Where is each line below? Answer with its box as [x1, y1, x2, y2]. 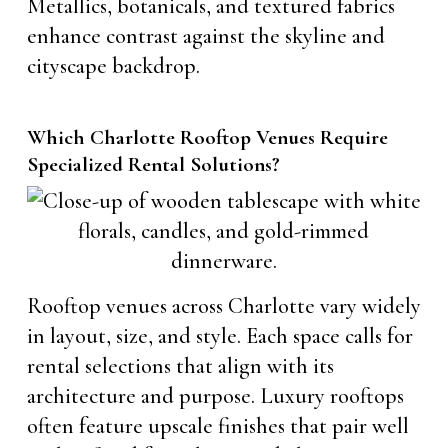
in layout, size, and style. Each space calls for [26, 322, 413, 349]
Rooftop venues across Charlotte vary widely [26, 292, 421, 319]
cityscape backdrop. [26, 52, 200, 79]
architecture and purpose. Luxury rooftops [26, 382, 404, 409]
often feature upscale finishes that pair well [26, 412, 409, 439]
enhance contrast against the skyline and [26, 22, 385, 49]
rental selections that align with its [26, 352, 334, 379]
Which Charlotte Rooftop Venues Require [26, 124, 388, 150]
